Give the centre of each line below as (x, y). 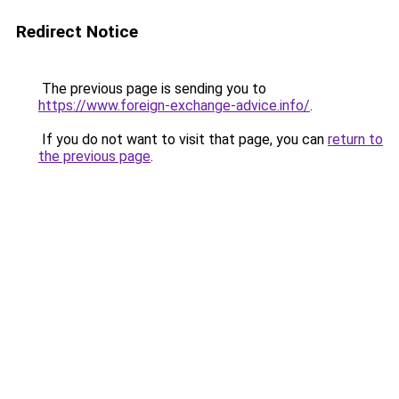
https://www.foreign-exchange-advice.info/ (174, 106)
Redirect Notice (77, 32)
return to (355, 139)
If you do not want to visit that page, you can (183, 139)
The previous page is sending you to (152, 89)
